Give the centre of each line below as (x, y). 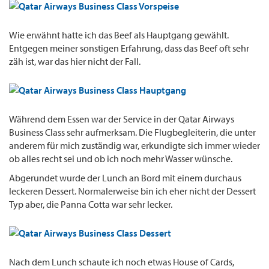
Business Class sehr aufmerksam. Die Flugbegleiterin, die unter (132, 132)
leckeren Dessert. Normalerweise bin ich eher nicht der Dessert (132, 191)
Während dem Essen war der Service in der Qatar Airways (122, 119)
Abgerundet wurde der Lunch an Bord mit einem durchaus (125, 178)
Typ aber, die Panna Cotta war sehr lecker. (91, 204)
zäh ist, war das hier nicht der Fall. (75, 62)
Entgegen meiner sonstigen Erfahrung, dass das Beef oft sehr (129, 48)
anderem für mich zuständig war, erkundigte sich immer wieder (134, 146)
